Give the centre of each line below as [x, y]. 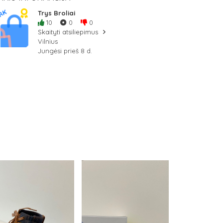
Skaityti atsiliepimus [69, 32]
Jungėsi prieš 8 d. [65, 51]
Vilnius [48, 41]
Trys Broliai [56, 13]
